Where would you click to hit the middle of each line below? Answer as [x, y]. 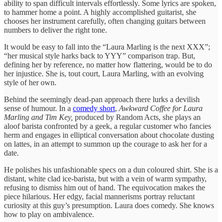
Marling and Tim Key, [39, 117]
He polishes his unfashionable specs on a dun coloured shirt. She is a [111, 169]
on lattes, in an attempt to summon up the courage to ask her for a [106, 144]
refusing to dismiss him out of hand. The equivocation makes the [105, 187]
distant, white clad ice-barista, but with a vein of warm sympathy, [105, 178]
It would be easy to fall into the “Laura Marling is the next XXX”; [107, 47]
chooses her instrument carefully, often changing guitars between [105, 21]
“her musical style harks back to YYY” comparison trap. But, [100, 55]
